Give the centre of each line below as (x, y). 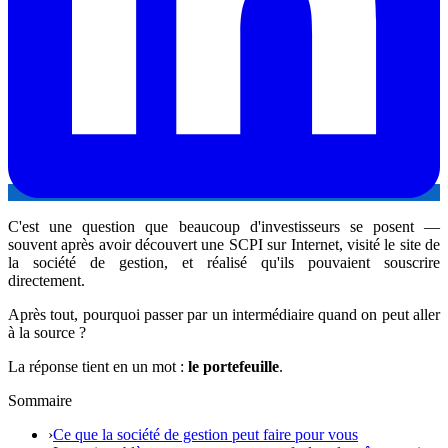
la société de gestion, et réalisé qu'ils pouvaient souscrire (224, 262)
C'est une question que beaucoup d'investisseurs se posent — (224, 226)
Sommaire (40, 400)
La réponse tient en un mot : (98, 366)
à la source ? (47, 332)
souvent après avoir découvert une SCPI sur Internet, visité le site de (224, 244)
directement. (46, 280)
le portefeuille (233, 366)
